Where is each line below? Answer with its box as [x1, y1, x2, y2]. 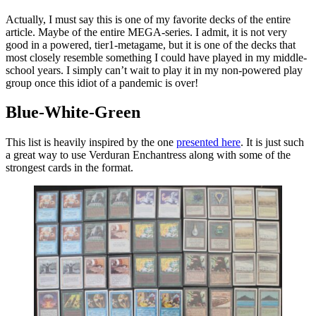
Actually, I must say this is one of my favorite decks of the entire [6, 13, 291, 25]
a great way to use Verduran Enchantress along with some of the [6, 149, 291, 162]
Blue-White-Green [6, 103, 140, 122]
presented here [176, 136, 241, 149]
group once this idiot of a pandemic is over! [6, 76, 198, 89]
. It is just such [241, 136, 304, 149]
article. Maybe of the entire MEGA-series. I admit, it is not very [6, 25, 287, 38]
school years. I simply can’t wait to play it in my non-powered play [6, 63, 303, 76]
